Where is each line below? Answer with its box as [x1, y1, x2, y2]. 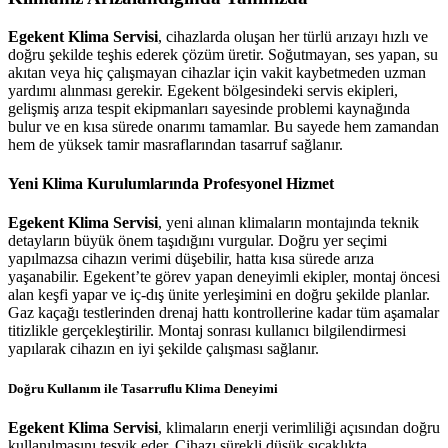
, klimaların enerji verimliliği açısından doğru [158, 418, 440, 436]
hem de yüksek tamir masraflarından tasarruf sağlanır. [8, 135, 343, 153]
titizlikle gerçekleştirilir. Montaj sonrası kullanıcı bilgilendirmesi [8, 322, 406, 340]
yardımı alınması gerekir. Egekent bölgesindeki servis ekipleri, [8, 81, 398, 99]
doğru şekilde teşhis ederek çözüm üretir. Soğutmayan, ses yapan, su [8, 45, 438, 63]
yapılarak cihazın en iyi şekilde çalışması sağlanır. [8, 340, 319, 358]
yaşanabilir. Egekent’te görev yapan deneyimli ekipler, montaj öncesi [8, 268, 440, 286]
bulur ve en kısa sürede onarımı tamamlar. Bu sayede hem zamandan [8, 117, 439, 135]
